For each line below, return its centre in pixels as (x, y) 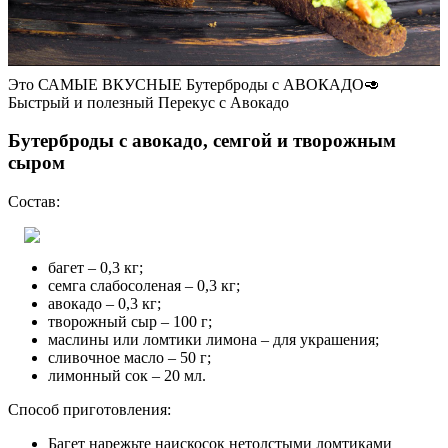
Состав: (34, 202)
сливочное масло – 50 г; (129, 358)
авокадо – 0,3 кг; (104, 304)
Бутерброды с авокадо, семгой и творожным (202, 141)
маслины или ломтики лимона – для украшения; (213, 340)
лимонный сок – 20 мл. (127, 376)
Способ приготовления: (89, 410)
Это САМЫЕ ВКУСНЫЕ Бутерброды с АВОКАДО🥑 (194, 84)
